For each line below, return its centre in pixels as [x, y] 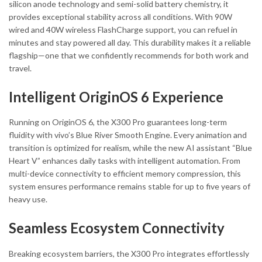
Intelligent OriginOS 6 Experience [116, 97]
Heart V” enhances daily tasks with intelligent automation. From [125, 161]
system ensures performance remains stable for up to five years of [130, 187]
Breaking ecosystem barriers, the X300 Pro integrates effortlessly [129, 253]
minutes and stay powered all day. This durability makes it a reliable [130, 43]
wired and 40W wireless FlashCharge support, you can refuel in [123, 30]
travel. [20, 68]
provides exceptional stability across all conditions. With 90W [120, 17]
